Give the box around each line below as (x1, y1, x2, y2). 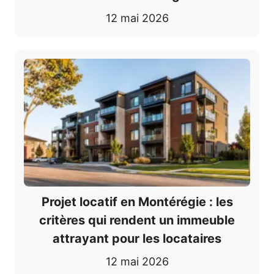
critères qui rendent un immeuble (39, 212, 235, 228)
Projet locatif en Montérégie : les (41, 194, 233, 209)
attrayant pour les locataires (53, 231, 221, 246)
